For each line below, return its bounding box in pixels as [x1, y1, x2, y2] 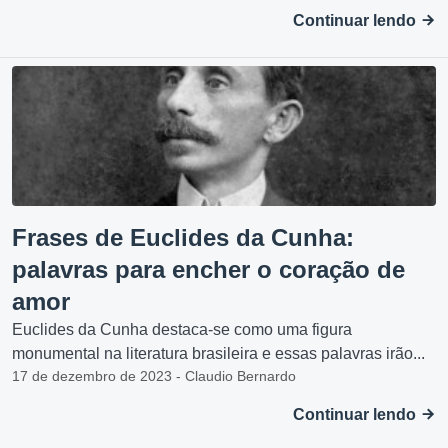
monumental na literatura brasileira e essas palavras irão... [12, 345, 425, 362]
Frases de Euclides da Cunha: [12, 224, 354, 251]
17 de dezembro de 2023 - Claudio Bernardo [12, 368, 296, 384]
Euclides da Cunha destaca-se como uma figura [12, 321, 352, 338]
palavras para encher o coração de [12, 256, 405, 283]
